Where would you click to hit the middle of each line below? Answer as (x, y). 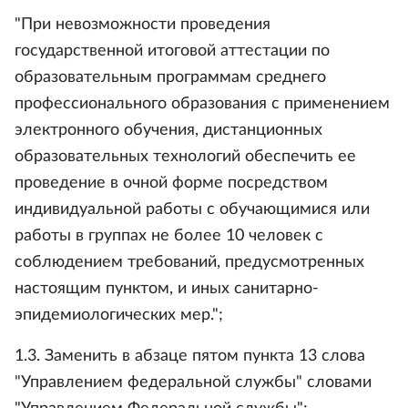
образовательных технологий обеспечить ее (185, 157)
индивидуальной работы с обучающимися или (192, 209)
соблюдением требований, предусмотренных (189, 262)
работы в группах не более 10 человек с (169, 236)
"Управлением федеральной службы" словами (193, 382)
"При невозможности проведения (143, 25)
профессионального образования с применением (202, 104)
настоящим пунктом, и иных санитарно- (167, 289)
